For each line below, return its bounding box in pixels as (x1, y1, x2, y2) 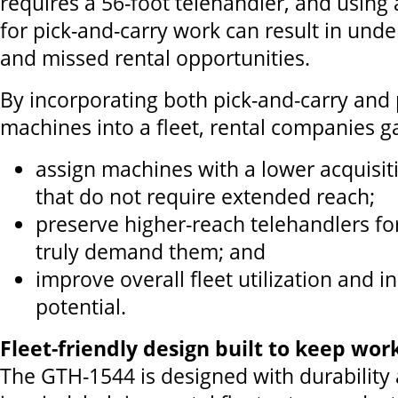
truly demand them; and (36, 238, 266, 267)
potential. (36, 293, 126, 322)
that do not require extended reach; (36, 183, 375, 211)
